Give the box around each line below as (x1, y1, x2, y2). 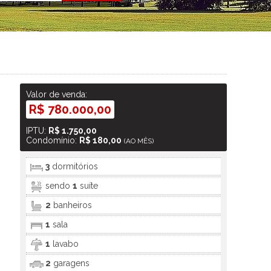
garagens (51, 258, 90, 268)
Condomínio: (26, 135, 80, 145)
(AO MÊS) (124, 137, 154, 145)
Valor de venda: (26, 90, 88, 99)
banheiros (51, 200, 93, 210)
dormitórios (50, 162, 99, 171)
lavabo (50, 239, 79, 249)
